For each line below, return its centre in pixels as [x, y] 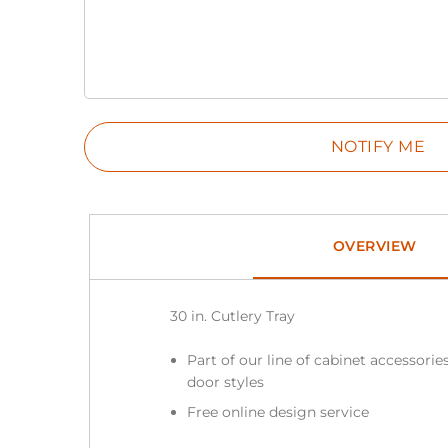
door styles [225, 381]
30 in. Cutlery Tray [232, 315]
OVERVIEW [374, 246]
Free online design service [277, 412]
